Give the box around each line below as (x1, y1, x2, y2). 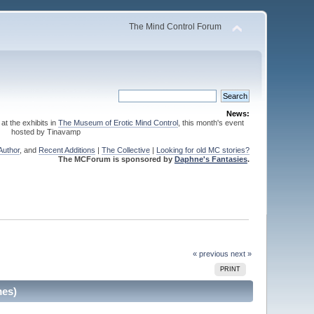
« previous (192, 249, 228, 258)
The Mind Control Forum (128, 22, 221, 32)
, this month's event (177, 118, 244, 127)
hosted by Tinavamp (11, 128, 81, 136)
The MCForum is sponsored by (57, 155, 175, 163)
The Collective (101, 146, 150, 154)
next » (230, 249, 252, 258)
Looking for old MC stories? (156, 146, 250, 154)
